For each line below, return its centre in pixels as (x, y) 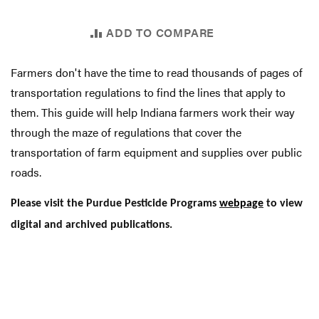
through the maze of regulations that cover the (126, 132)
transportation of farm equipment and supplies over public (156, 152)
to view (283, 204)
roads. (26, 172)
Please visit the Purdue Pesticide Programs (115, 204)
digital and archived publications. (91, 225)
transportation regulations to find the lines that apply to (148, 93)
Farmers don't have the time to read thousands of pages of (157, 73)
